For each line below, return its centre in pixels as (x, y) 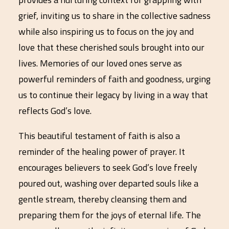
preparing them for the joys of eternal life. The (110, 215)
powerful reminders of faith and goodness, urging (114, 79)
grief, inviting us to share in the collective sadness (114, 16)
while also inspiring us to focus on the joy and (106, 31)
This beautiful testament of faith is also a (99, 136)
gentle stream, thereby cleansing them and (102, 199)
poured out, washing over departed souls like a (108, 183)
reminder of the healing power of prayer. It (102, 152)
